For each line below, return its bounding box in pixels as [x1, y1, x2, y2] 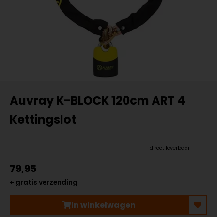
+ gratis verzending [10, 178, 77, 187]
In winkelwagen [71, 199, 136, 211]
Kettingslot [10, 111, 76, 127]
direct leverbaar [150, 144, 190, 152]
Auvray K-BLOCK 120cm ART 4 [10, 93, 185, 108]
